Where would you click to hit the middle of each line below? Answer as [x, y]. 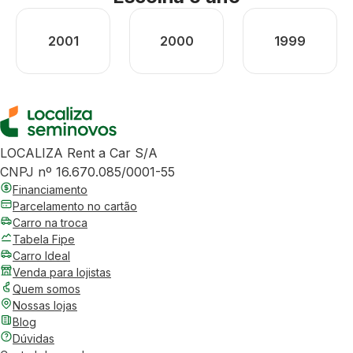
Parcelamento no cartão [75, 206]
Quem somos [46, 289]
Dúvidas [33, 338]
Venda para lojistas [62, 272]
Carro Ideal [41, 256]
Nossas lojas [45, 305]
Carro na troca [50, 223]
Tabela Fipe [44, 239]
